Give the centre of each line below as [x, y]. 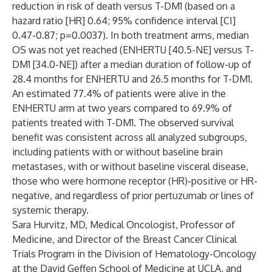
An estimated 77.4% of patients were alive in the [119, 93]
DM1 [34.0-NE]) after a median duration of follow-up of [132, 64]
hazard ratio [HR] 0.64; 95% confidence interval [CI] [124, 21]
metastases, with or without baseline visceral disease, [130, 166]
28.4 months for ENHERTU [71, 79]
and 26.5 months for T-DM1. [192, 79]
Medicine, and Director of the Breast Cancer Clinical [124, 239]
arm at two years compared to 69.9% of [145, 108]
